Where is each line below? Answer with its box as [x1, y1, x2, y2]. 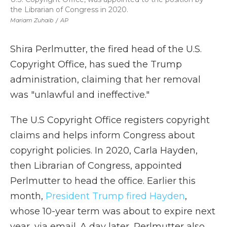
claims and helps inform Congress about [10, 130, 195, 141]
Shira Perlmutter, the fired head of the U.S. [10, 44, 202, 55]
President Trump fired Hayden [46, 191, 185, 202]
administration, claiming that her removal [10, 74, 201, 85]
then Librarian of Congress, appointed [10, 160, 182, 171]
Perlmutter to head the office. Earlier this [10, 175, 196, 186]
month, [10, 191, 46, 202]
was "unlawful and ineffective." [10, 89, 149, 100]
